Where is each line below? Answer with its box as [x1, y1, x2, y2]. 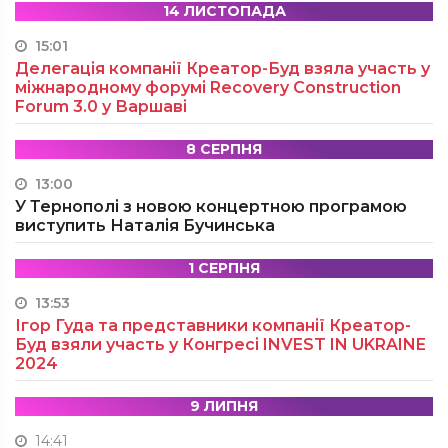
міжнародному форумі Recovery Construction [15, 78, 401, 97]
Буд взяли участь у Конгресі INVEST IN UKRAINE [15, 335, 426, 354]
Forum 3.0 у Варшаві [15, 97, 187, 116]
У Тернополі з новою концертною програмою [15, 197, 407, 216]
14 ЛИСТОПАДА [162, 2, 286, 20]
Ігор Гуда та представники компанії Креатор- [15, 316, 411, 335]
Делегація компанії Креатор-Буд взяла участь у [15, 59, 430, 78]
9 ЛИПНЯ [190, 397, 258, 415]
